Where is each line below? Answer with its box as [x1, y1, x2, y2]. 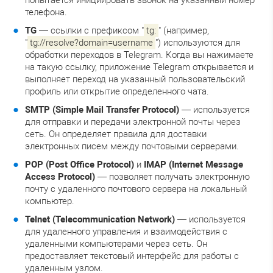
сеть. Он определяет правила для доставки [25, 128, 207, 140]
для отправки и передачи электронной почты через [25, 116, 241, 127]
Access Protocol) [25, 171, 95, 182]
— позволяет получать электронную [95, 171, 250, 182]
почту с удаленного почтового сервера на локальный [25, 183, 247, 194]
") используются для [155, 37, 240, 48]
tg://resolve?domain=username [30, 37, 153, 48]
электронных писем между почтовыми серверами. [25, 140, 239, 152]
